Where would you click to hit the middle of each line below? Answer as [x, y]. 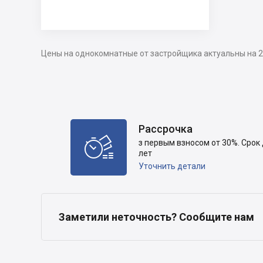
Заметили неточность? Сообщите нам [156, 217]
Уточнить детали [172, 166]
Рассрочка [166, 129]
